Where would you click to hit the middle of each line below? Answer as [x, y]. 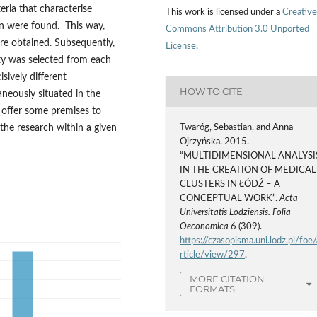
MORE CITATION [227, 279]
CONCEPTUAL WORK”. [230, 198]
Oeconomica [204, 227]
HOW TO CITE [212, 92]
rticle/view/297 [213, 255]
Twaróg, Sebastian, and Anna [237, 128]
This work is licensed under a [224, 12]
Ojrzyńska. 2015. [215, 142]
